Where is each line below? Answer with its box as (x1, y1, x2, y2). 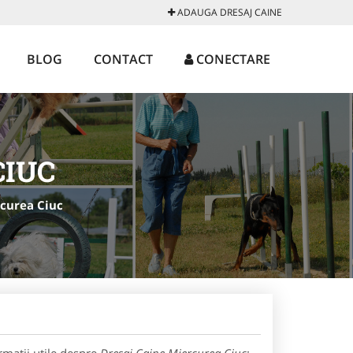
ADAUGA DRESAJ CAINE (175, 6, 282, 19)
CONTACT (94, 50, 153, 68)
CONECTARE (193, 50, 270, 68)
